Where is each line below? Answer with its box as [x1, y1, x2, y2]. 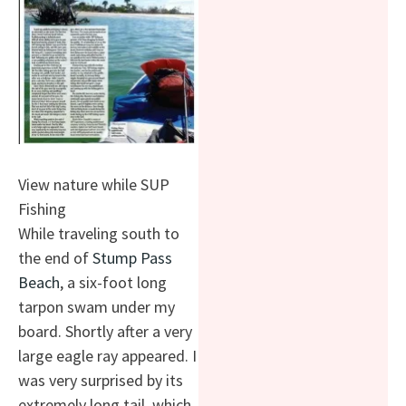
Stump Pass [92, 247, 172, 269]
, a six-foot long [60, 272, 167, 294]
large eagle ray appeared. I [18, 345, 197, 367]
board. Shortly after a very [18, 321, 192, 343]
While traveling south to [18, 223, 179, 245]
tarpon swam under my [18, 296, 175, 318]
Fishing [18, 198, 66, 220]
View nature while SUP [18, 174, 169, 196]
